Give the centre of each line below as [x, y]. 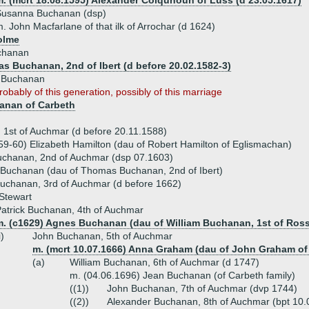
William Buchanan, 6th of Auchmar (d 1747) [165, 262]
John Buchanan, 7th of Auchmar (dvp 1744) [202, 288]
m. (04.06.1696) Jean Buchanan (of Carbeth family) [182, 275]
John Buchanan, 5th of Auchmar [102, 236]
